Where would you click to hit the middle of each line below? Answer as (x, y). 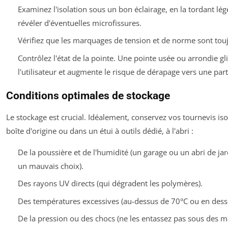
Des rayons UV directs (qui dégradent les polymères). (110, 183)
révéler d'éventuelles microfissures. (79, 23)
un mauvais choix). (50, 166)
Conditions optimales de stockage (88, 95)
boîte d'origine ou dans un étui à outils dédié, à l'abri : (100, 131)
